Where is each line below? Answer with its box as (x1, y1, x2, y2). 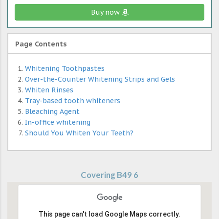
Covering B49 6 (81, 170, 138, 180)
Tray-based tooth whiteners (25, 96, 120, 106)
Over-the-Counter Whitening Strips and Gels (25, 75, 175, 84)
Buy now (90, 8, 122, 17)
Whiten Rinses (25, 86, 73, 95)
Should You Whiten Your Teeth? (25, 129, 133, 138)
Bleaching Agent (25, 107, 80, 116)
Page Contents (15, 40, 67, 49)
